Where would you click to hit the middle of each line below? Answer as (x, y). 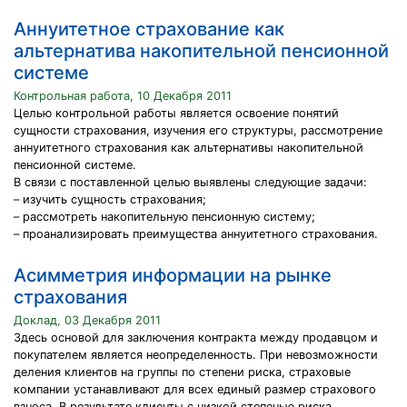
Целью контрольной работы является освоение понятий (176, 113)
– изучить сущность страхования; (110, 199)
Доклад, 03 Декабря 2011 (87, 320)
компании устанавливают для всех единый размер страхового (195, 389)
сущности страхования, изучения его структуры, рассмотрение (198, 130)
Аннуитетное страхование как (149, 29)
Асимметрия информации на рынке (173, 275)
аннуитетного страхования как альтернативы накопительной (189, 148)
